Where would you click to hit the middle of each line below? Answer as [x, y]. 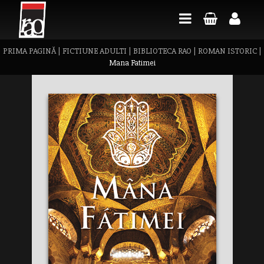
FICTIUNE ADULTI [94, 51]
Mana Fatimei [132, 63]
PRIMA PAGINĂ [29, 51]
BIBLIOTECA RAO [162, 51]
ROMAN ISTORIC [227, 51]
